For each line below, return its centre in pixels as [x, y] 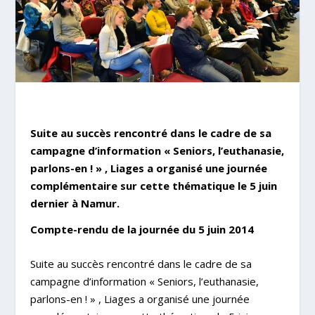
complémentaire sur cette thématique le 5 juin [153, 185]
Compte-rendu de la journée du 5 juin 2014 [142, 230]
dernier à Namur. [75, 203]
